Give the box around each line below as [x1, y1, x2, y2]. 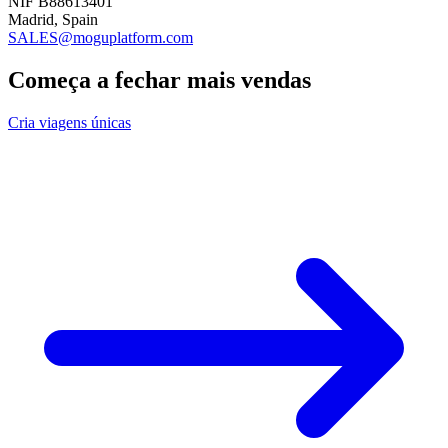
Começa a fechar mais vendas [8, 66, 311, 93]
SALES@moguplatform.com [8, 28, 193, 46]
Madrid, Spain [8, 10, 98, 28]
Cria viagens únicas [8, 113, 131, 131]
